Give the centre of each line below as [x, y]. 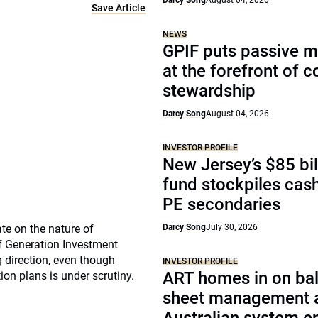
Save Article [119, 8]
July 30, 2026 [232, 227]
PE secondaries [222, 204]
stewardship [209, 91]
